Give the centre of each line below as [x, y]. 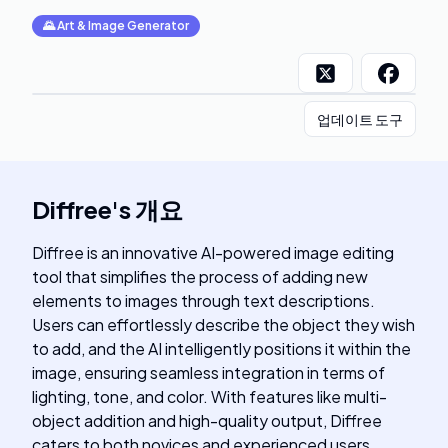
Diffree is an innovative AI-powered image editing [213, 252]
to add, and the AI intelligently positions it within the [221, 348]
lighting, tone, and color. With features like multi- [209, 396]
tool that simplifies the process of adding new [200, 276]
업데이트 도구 [360, 119]
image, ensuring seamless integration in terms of [208, 372]
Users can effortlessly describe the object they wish [223, 324]
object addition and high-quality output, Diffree [207, 420]
